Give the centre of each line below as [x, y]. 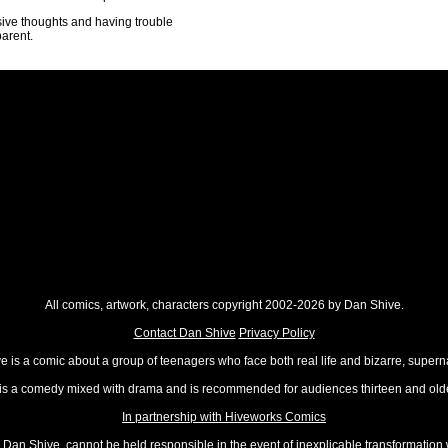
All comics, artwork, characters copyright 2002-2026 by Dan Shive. [224, 305]
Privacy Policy [276, 333]
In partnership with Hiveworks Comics [224, 417]
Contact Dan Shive [184, 333]
